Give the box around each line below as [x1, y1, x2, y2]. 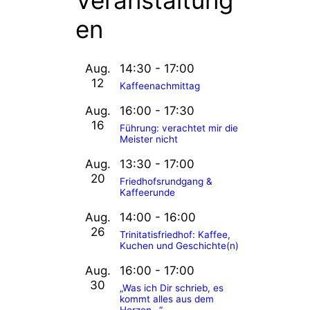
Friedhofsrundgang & [120, 176, 212, 187]
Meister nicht [120, 134, 178, 145]
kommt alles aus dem [120, 293, 214, 304]
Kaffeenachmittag [120, 80, 200, 91]
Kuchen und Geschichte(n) [120, 240, 239, 251]
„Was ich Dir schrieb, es [120, 282, 224, 293]
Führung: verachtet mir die [120, 122, 238, 134]
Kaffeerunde [120, 187, 175, 198]
